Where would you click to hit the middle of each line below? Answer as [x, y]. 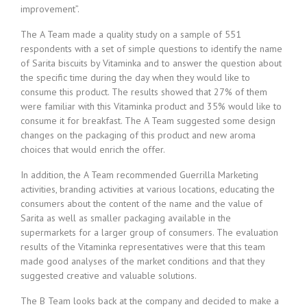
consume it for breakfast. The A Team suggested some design [148, 121]
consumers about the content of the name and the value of [142, 204]
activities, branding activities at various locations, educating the [148, 189]
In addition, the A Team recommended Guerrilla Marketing [139, 175]
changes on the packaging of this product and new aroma [138, 135]
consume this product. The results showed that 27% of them [144, 92]
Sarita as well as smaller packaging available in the [126, 218]
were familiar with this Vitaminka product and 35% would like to [151, 106]
